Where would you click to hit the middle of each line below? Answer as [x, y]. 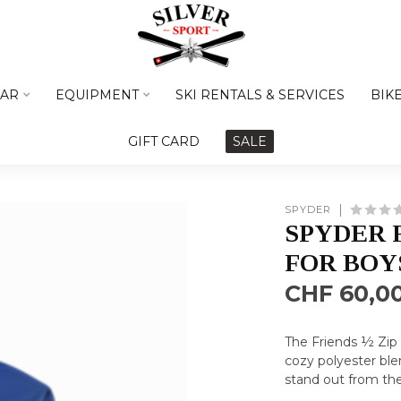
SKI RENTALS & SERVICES [260, 95]
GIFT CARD [163, 141]
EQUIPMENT [97, 95]
